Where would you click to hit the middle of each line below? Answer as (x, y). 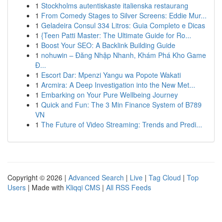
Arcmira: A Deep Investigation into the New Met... (118, 85)
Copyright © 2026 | (38, 177)
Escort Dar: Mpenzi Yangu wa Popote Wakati (111, 75)
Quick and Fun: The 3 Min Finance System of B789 (121, 105)
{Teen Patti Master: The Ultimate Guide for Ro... (116, 35)
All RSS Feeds (129, 187)
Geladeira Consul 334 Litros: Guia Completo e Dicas (123, 25)
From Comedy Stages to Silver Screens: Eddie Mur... (124, 15)
